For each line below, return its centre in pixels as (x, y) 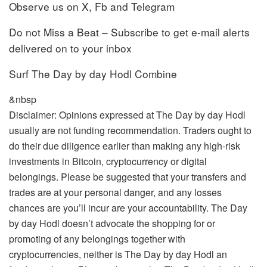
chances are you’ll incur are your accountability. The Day (128, 208)
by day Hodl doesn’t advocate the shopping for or (112, 223)
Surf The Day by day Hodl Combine (93, 74)
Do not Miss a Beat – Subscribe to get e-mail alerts (129, 32)
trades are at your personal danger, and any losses (115, 192)
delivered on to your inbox (70, 48)
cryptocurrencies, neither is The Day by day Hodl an (118, 254)
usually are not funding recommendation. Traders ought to (130, 130)
